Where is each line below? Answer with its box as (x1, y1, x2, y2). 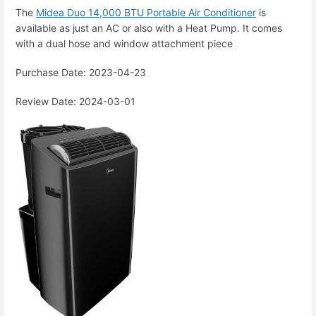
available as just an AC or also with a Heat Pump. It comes (16, 21, 282, 34)
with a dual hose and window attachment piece (16, 37, 233, 49)
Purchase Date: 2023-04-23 (16, 66, 146, 78)
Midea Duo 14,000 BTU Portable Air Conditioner (36, 6, 256, 18)
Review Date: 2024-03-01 (16, 95, 135, 108)
